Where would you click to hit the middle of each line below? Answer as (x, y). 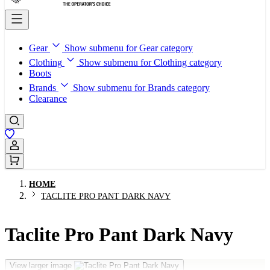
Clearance (48, 99)
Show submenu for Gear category (129, 48)
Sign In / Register (44, 156)
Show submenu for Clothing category (150, 62)
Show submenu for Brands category (141, 88)
